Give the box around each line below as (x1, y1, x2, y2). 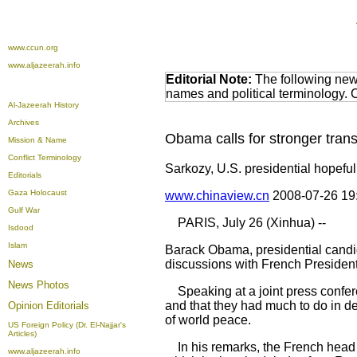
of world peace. (165, 313, 251, 327)
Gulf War (8, 206, 40, 214)
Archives (8, 118, 39, 127)
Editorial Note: (166, 73, 252, 86)
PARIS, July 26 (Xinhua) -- (165, 216, 326, 229)
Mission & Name (8, 135, 67, 144)
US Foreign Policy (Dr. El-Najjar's (8, 320, 126, 329)
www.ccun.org (8, 43, 58, 52)
